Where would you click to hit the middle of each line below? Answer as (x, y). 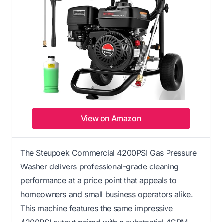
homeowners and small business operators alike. (107, 194)
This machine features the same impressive (97, 208)
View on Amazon (111, 118)
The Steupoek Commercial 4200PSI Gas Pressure (109, 152)
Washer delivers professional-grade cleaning (100, 166)
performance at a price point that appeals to (99, 180)
